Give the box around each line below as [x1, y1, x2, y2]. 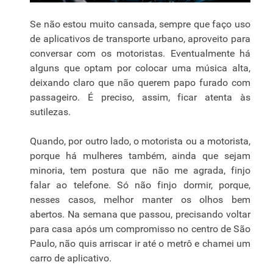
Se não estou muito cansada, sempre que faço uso [30, 18, 250, 30]
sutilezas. [30, 106, 71, 118]
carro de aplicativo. [30, 252, 112, 264]
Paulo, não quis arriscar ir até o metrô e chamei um [30, 238, 250, 250]
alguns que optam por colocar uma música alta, [30, 62, 250, 74]
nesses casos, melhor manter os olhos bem [30, 194, 250, 206]
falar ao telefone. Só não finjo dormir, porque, [30, 179, 250, 191]
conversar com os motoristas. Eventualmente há [30, 48, 250, 60]
